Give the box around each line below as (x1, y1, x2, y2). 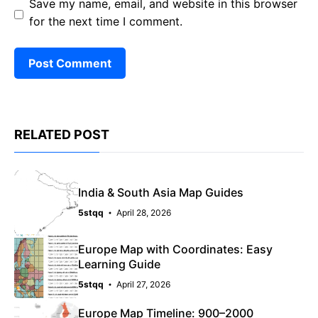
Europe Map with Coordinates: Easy (78, 241, 273, 256)
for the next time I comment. (29, 13, 182, 28)
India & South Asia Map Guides (78, 185, 243, 200)
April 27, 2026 (116, 278, 170, 290)
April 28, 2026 (116, 207, 171, 219)
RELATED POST (14, 126, 109, 142)
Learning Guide (78, 256, 160, 271)
